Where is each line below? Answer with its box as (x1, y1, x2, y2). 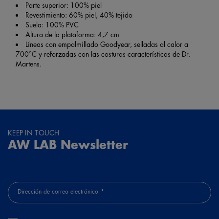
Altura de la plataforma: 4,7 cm (25, 29, 119, 39)
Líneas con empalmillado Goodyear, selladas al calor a (25, 39, 188, 49)
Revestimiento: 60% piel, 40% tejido (25, 9, 132, 20)
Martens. (16, 58, 42, 68)
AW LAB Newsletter (8, 134, 128, 153)
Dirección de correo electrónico (18, 187, 98, 196)
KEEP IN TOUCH (8, 127, 60, 137)
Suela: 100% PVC (25, 19, 79, 29)
